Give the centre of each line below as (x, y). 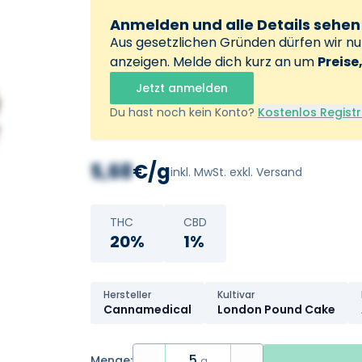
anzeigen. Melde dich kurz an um (214, 62)
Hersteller (127, 295)
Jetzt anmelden (182, 88)
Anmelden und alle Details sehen (235, 25)
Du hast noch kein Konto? (184, 112)
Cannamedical (147, 309)
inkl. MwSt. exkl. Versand (236, 172)
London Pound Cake (276, 309)
